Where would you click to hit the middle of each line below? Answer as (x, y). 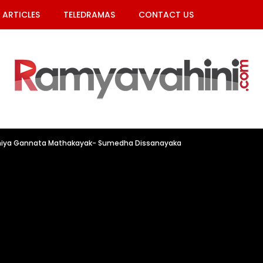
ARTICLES (21, 15)
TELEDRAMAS (89, 15)
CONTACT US (166, 15)
